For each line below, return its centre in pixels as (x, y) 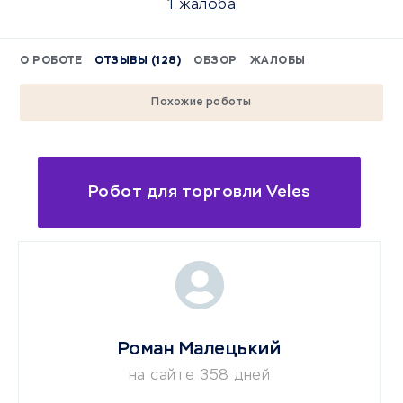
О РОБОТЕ (51, 61)
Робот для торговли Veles (199, 192)
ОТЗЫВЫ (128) (138, 61)
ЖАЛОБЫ (278, 61)
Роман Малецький (199, 349)
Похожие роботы (201, 103)
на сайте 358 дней (199, 376)
